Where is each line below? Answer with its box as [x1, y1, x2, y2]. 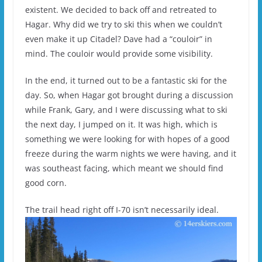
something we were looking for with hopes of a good [25, 133, 230, 144]
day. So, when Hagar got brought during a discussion [25, 89, 233, 101]
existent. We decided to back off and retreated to [25, 4, 216, 15]
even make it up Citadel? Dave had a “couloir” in [25, 33, 212, 44]
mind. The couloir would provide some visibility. [25, 47, 213, 59]
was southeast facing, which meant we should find [25, 162, 223, 174]
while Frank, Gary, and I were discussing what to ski [25, 104, 227, 115]
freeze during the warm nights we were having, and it [25, 147, 236, 159]
